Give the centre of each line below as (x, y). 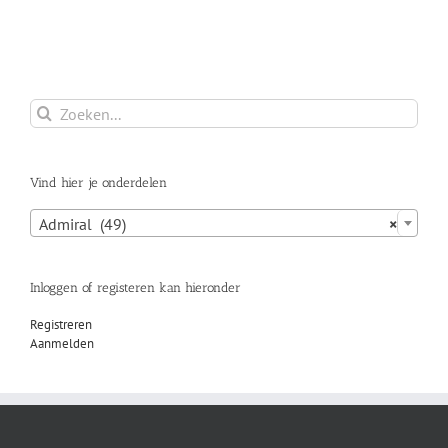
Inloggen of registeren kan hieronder (135, 288)
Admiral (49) (82, 224)
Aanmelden (62, 343)
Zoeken (49, 108)
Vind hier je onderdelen (98, 183)
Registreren (61, 324)
